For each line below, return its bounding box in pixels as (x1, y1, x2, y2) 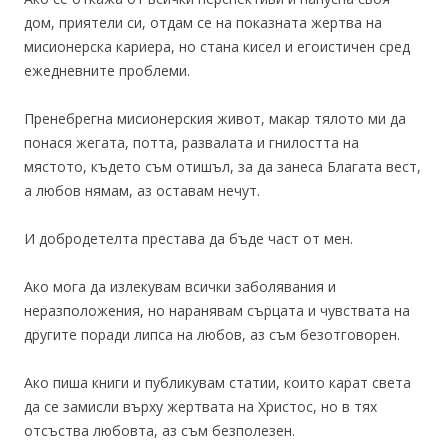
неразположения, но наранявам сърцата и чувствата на (24, 301, 410, 321)
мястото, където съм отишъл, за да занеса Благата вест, (24, 157, 421, 177)
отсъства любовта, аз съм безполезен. (24, 421, 295, 441)
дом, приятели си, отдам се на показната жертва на (24, 13, 382, 33)
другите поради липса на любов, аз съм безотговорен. (24, 325, 400, 345)
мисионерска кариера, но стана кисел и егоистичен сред (24, 37, 410, 57)
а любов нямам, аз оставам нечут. (24, 181, 260, 201)
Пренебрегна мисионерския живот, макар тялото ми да (24, 109, 406, 129)
